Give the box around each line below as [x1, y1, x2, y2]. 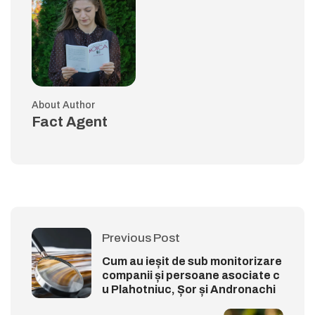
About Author [32, 100, 95, 111]
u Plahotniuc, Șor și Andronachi [102, 283, 276, 296]
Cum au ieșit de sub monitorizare [102, 255, 282, 268]
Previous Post [102, 231, 180, 245]
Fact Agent [32, 114, 108, 130]
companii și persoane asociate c [102, 269, 280, 282]
